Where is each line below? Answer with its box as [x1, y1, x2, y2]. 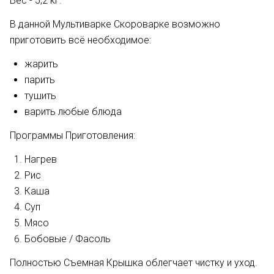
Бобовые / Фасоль [24, 233, 111, 245]
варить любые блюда [24, 106, 122, 117]
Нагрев [24, 154, 57, 165]
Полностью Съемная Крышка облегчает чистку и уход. [10, 257, 257, 268]
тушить [24, 90, 56, 102]
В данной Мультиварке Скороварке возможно [10, 18, 220, 30]
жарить [24, 58, 58, 70]
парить [24, 74, 55, 86]
